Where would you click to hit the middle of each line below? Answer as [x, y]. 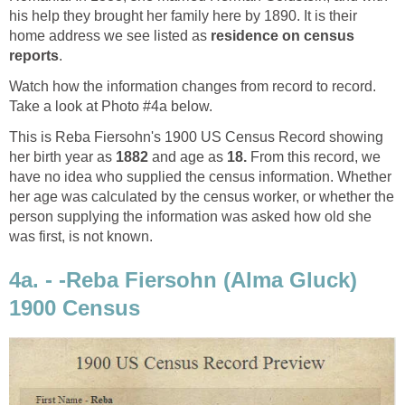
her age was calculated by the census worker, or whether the [202, 197]
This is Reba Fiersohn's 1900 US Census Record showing [196, 137]
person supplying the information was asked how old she [190, 217]
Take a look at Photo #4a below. [111, 107]
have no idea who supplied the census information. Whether [200, 177]
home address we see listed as [110, 36]
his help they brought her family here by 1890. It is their [183, 16]
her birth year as [62, 157]
